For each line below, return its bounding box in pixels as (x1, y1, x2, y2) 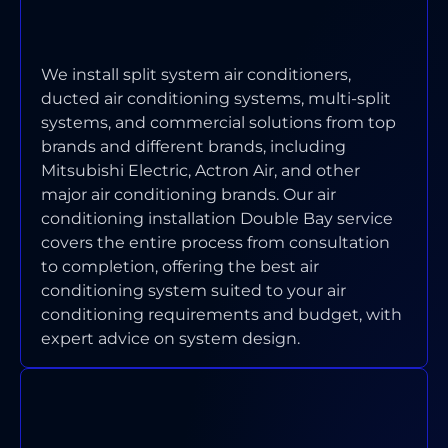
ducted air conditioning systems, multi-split (41, 88, 391, 108)
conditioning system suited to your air (41, 280, 346, 300)
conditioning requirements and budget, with (41, 304, 402, 324)
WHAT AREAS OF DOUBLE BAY (41, 388, 370, 413)
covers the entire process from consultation (41, 232, 390, 252)
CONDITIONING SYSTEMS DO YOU (41, 4, 399, 29)
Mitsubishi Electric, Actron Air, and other (41, 160, 360, 180)
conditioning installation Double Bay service (41, 208, 393, 228)
